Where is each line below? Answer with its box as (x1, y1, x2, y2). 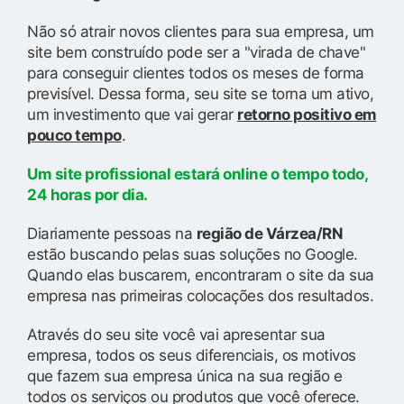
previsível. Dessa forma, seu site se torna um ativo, (27, 84, 373, 103)
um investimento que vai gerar (27, 105, 237, 124)
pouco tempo (27, 125, 122, 144)
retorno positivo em (237, 105, 377, 124)
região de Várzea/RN (196, 224, 343, 243)
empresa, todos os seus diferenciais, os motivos (27, 345, 356, 364)
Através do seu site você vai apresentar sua (27, 325, 326, 344)
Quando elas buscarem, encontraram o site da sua (27, 265, 374, 284)
